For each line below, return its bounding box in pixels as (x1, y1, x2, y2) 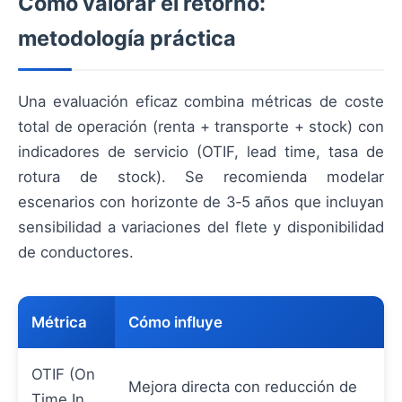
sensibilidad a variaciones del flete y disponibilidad (18, 217, 384, 236)
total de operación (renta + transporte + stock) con (18, 117, 384, 135)
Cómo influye (128, 312, 223, 331)
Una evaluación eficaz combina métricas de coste (18, 92, 384, 110)
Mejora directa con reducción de (128, 377, 357, 396)
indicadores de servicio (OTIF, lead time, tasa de (18, 142, 384, 161)
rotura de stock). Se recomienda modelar (18, 167, 384, 186)
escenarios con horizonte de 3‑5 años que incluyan (18, 192, 384, 211)
